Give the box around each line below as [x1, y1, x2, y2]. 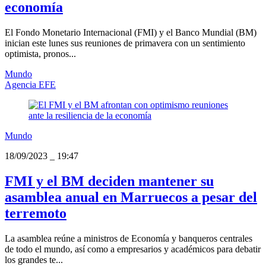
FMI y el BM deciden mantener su [5, 173, 214, 189]
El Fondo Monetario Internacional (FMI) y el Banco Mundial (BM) [5, 27, 256, 38]
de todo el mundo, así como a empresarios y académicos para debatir [5, 243, 261, 254]
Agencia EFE [5, 80, 56, 90]
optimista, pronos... [5, 49, 76, 59]
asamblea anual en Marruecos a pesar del [5, 189, 257, 205]
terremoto [5, 205, 66, 221]
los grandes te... [5, 254, 63, 265]
